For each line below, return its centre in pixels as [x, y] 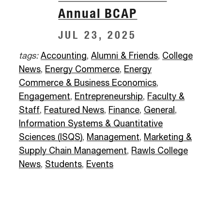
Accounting [64, 56]
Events [100, 165]
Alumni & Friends [124, 56]
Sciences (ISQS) [51, 138]
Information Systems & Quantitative [91, 124]
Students [63, 165]
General [159, 111]
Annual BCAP [98, 13]
